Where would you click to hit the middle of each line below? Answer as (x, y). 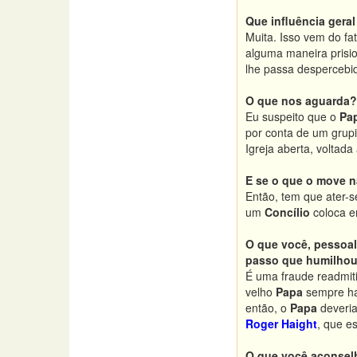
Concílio (287, 212)
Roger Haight (281, 324)
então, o (268, 308)
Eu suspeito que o (292, 116)
